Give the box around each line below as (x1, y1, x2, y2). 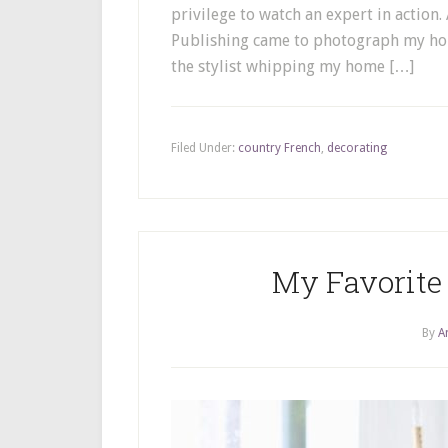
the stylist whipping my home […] (171, 57, 414, 76)
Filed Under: (171, 141, 238, 155)
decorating (327, 141, 387, 155)
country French (238, 141, 321, 155)
